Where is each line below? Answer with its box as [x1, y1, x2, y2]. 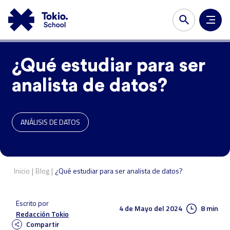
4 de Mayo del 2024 [119, 203, 182, 213]
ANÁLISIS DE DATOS [21, 117, 80, 127]
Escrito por [16, 198, 49, 208]
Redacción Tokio [16, 209, 69, 219]
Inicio [14, 166, 30, 176]
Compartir [26, 219, 60, 229]
